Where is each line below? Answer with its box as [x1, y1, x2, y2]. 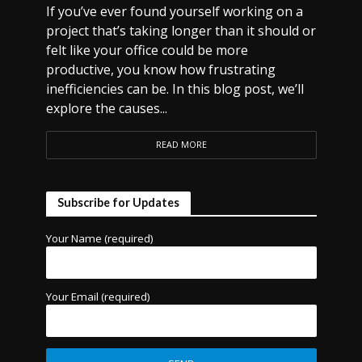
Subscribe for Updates [57, 196, 179, 209]
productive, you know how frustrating [45, 61, 276, 78]
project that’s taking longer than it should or [45, 22, 316, 40]
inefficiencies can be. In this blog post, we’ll [45, 80, 304, 98]
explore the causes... [45, 99, 167, 117]
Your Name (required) [45, 231, 154, 246]
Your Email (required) [45, 289, 150, 305]
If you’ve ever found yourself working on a [45, 2, 303, 20]
